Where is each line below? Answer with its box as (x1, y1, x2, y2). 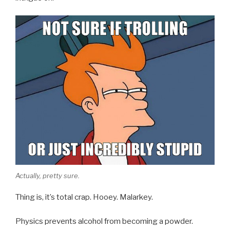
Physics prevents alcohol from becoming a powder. (15, 216, 193, 226)
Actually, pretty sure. (15, 171, 80, 180)
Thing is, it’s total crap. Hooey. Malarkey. (15, 193, 153, 202)
